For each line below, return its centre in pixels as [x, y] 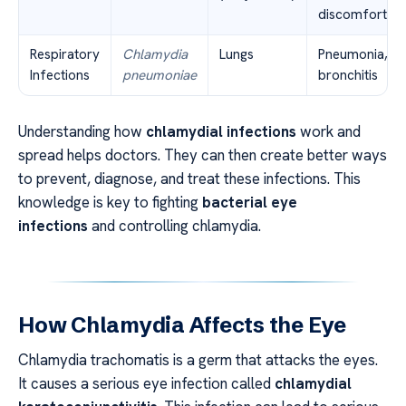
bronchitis [348, 75]
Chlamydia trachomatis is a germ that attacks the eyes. [198, 359]
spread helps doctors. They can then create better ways [203, 155]
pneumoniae [159, 75]
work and [329, 131]
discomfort [353, 14]
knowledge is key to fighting [110, 202]
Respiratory [65, 54]
